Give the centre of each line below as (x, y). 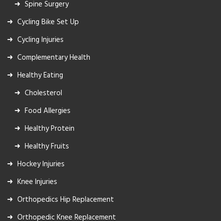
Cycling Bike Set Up (48, 22)
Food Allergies (48, 111)
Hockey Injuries (41, 164)
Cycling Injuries (40, 40)
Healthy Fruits (47, 146)
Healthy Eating (40, 75)
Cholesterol (43, 93)
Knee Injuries (37, 182)
